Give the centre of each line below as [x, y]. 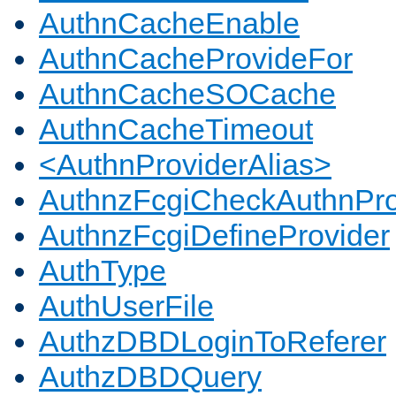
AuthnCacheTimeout [176, 129]
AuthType [103, 271]
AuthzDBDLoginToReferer [213, 342]
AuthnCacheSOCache [187, 94]
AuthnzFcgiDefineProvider [214, 236]
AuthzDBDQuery [150, 377]
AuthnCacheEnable [169, 23]
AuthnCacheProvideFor [196, 59]
